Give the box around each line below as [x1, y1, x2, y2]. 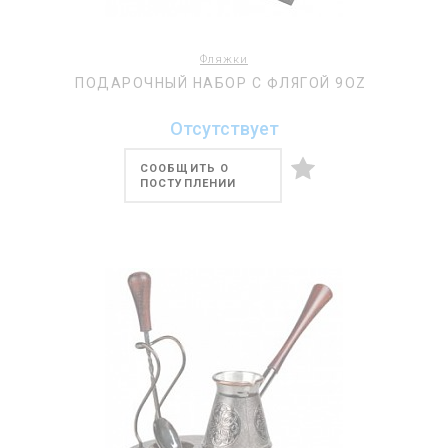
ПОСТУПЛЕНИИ [140, 177, 237, 190]
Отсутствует [169, 118, 279, 139]
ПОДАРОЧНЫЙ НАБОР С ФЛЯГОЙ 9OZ [75, 75, 367, 91]
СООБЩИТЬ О [140, 162, 229, 175]
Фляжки [200, 53, 248, 66]
